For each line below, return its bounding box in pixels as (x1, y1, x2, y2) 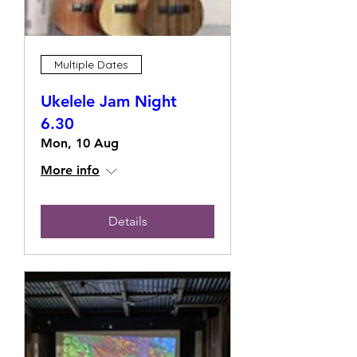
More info (41, 163, 100, 178)
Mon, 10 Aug (41, 135, 119, 151)
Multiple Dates (54, 57, 128, 72)
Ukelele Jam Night (41, 92, 177, 111)
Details (108, 214, 147, 229)
